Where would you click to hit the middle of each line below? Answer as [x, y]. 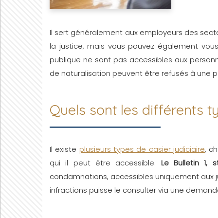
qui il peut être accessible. [105, 163]
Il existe [64, 149]
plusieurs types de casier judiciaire [142, 149]
